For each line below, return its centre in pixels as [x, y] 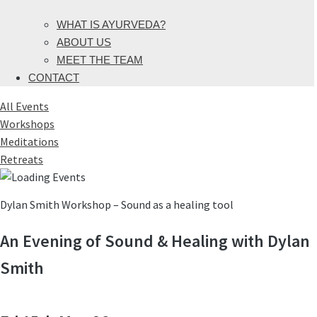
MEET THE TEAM [100, 60]
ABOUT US [84, 42]
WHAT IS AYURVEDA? [111, 25]
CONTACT [54, 78]
